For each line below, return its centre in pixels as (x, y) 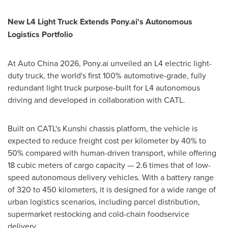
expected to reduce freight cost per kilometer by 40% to (107, 140)
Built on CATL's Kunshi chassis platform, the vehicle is (103, 128)
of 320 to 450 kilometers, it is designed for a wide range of (112, 189)
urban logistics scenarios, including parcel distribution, (104, 202)
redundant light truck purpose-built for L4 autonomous (104, 88)
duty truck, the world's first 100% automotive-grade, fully (107, 75)
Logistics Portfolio (40, 34)
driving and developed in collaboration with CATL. (96, 100)
